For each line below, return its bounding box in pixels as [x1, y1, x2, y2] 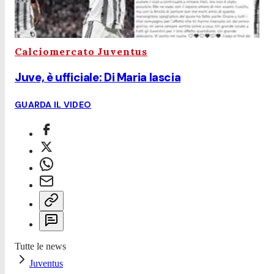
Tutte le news [15, 240, 66, 251]
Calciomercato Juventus [15, 45, 148, 58]
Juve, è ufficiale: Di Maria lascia [15, 70, 181, 86]
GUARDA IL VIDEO [15, 98, 92, 110]
